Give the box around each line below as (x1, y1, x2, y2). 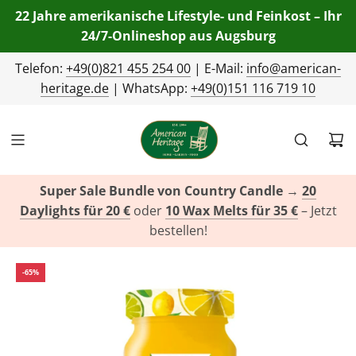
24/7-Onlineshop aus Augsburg (80, 27, 276, 44)
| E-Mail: (191, 60, 246, 77)
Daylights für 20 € (19, 202, 130, 219)
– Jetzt (297, 202, 337, 219)
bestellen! (149, 222, 207, 239)
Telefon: (15, 60, 66, 77)
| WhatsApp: (109, 79, 191, 97)
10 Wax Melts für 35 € (164, 202, 298, 219)
